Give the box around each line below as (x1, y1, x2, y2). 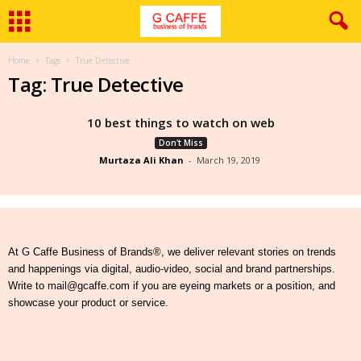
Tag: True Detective (8, 71, 184, 98)
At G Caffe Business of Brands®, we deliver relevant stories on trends (8, 246, 336, 258)
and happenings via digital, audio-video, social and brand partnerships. (8, 263, 335, 275)
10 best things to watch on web (86, 114, 275, 131)
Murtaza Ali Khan (98, 154, 184, 166)
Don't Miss (158, 137, 203, 148)
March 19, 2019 (196, 154, 260, 166)
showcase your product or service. (8, 297, 168, 309)
